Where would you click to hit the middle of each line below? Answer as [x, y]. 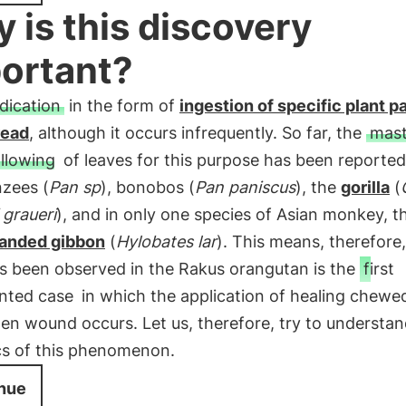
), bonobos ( [147, 187]
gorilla [365, 187]
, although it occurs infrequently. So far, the [197, 133]
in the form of [121, 106]
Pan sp [74, 187]
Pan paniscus [245, 187]
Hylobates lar [166, 242]
